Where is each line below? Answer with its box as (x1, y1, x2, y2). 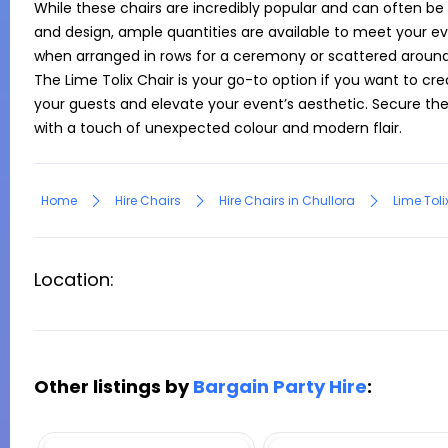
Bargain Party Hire (193, 374, 367, 399)
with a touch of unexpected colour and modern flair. (34, 118, 402, 138)
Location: (34, 267, 114, 292)
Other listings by (34, 374, 193, 399)
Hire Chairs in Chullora (219, 192, 355, 209)
